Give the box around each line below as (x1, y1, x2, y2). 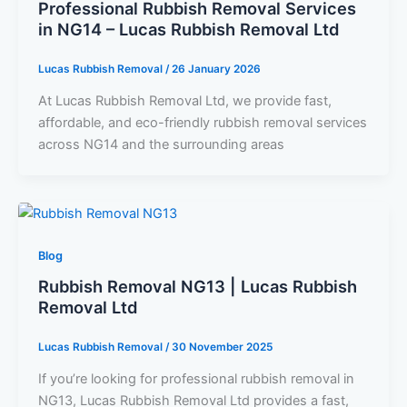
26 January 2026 (171, 62, 261, 75)
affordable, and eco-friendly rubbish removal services (37, 114, 367, 131)
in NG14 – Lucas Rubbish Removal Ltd (37, 18, 339, 39)
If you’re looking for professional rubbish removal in (37, 371, 354, 388)
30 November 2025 (171, 341, 273, 354)
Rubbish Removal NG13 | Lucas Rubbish (37, 276, 357, 297)
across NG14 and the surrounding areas (37, 135, 284, 153)
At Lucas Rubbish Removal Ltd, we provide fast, (37, 92, 332, 109)
